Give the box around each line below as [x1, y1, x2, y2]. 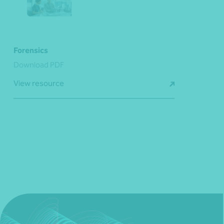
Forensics [13, 45, 48, 55]
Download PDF [13, 59, 64, 69]
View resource [13, 78, 64, 88]
